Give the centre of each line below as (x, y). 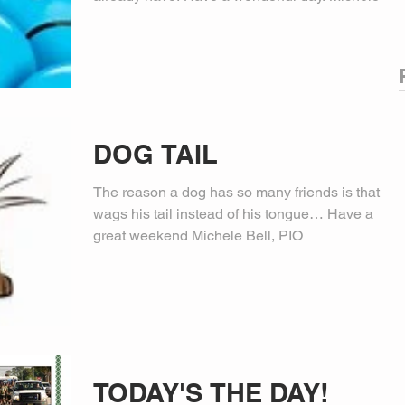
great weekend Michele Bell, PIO (198, 235)
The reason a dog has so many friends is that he (246, 192)
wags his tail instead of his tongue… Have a (233, 213)
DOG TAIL (155, 154)
